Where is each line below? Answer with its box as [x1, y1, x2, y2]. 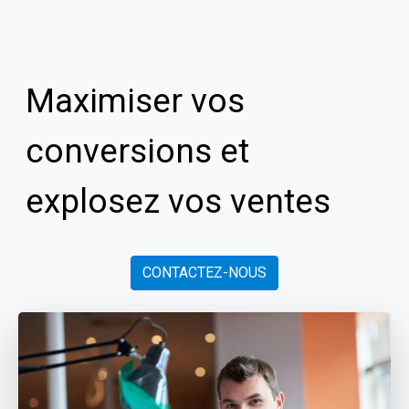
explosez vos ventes [26, 181, 330, 221]
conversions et [26, 131, 249, 171]
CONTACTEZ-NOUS [142, 264, 267, 282]
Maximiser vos [26, 80, 245, 121]
